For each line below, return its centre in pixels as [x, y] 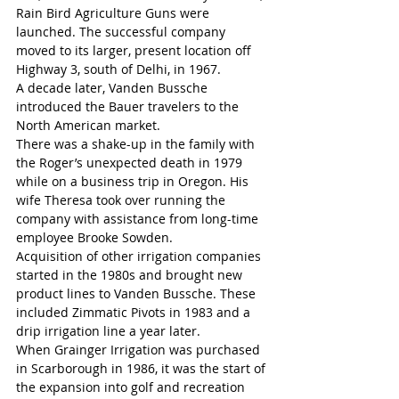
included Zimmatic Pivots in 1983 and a [135, 312]
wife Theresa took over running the [122, 199]
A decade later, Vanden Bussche [114, 87]
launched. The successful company [122, 31]
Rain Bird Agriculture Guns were [114, 12]
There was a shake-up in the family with [137, 143]
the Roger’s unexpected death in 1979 [131, 162]
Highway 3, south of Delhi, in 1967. [118, 69]
